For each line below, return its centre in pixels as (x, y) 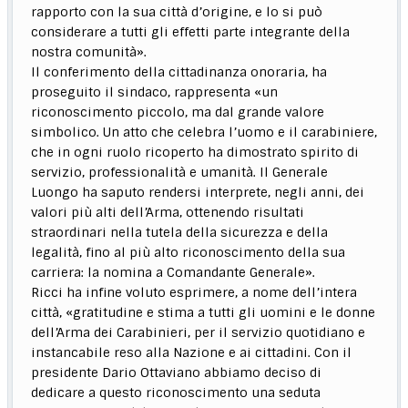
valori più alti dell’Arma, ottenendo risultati (168, 212)
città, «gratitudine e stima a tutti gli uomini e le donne (204, 312)
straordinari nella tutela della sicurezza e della (180, 232)
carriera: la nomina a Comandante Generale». (173, 272)
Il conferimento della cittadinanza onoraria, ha (179, 71)
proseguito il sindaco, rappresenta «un (155, 92)
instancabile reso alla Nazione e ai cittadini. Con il (192, 352)
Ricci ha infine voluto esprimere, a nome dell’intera (194, 292)
